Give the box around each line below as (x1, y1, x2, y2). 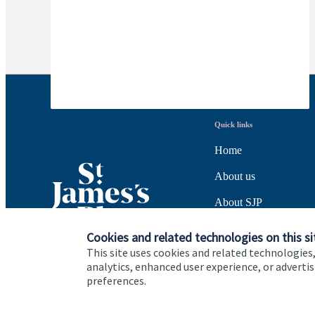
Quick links (214, 120, 252, 129)
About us (214, 170, 255, 183)
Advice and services (214, 222, 304, 235)
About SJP (214, 196, 262, 209)
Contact (214, 274, 249, 287)
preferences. (86, 274, 146, 288)
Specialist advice (214, 248, 288, 261)
